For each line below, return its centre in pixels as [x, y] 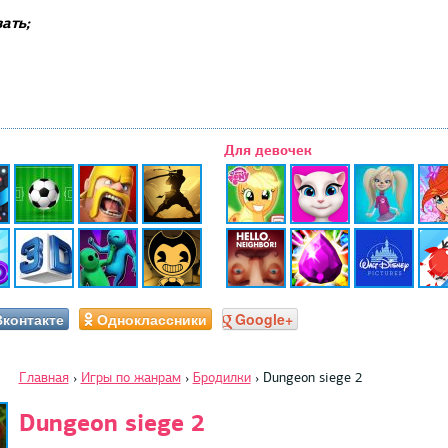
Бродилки [221, 377]
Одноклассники [151, 318]
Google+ [263, 318]
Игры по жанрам [130, 377]
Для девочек [268, 150]
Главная [43, 377]
